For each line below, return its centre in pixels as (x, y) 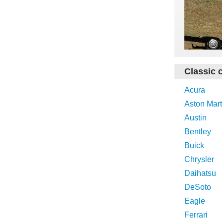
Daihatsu (200, 173)
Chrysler (199, 159)
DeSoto (198, 187)
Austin (195, 118)
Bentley (198, 132)
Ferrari (196, 215)
